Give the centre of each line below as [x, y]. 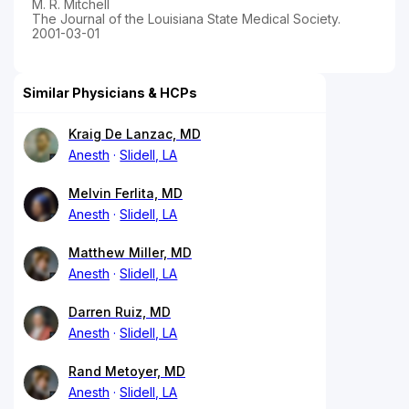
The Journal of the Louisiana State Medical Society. [186, 18]
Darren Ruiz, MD [120, 311]
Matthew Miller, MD [130, 252]
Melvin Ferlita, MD [126, 193]
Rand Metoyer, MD [127, 371]
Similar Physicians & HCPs [110, 92]
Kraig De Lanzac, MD [135, 133]
